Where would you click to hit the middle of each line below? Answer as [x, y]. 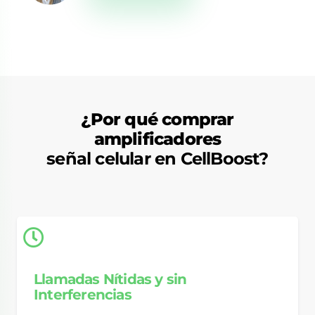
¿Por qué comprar [157, 120]
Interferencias [83, 295]
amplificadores [157, 139]
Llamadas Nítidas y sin [110, 279]
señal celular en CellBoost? [157, 159]
